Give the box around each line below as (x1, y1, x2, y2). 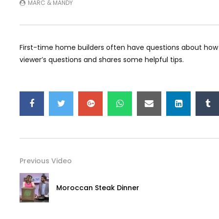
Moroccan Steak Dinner (56, 182, 139, 193)
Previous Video (20, 155, 72, 166)
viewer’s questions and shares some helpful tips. (20, 54, 184, 65)
